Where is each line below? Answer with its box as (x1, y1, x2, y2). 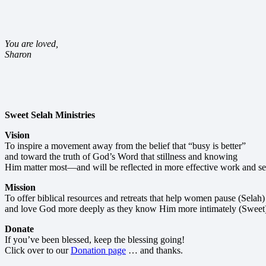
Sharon (5, 49, 31, 60)
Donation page (71, 245, 126, 256)
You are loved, (5, 39, 58, 49)
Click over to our (5, 245, 71, 256)
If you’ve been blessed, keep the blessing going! (5, 235, 185, 245)
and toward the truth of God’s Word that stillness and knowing (5, 151, 237, 162)
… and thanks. (126, 245, 183, 256)
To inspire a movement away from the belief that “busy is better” (5, 141, 246, 151)
